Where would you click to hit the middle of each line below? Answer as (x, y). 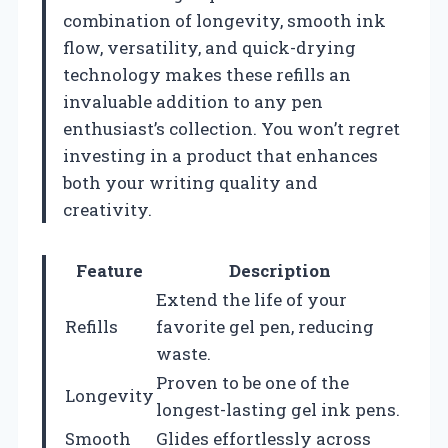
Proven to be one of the (252, 382)
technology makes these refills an (207, 74)
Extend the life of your (251, 299)
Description (280, 270)
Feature (109, 270)
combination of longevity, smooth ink (224, 20)
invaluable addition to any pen (193, 101)
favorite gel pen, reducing (265, 326)
